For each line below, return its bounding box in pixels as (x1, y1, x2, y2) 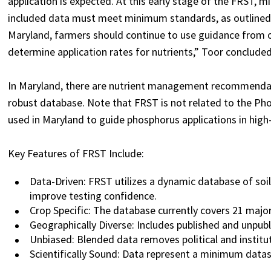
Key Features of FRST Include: (8, 146, 145, 160)
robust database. (8, 96, 85, 109)
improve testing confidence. (30, 189, 157, 203)
